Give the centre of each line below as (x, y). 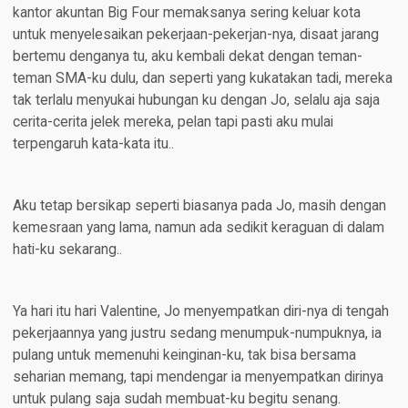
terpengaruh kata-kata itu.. (93, 144)
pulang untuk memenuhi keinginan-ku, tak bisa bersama (184, 356)
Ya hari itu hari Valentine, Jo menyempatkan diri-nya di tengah (200, 312)
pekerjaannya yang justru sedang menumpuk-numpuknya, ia (197, 334)
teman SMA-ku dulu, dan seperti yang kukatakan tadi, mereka (202, 79)
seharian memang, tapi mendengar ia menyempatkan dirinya (198, 377)
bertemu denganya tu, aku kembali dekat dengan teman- (187, 57)
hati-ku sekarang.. (67, 250)
